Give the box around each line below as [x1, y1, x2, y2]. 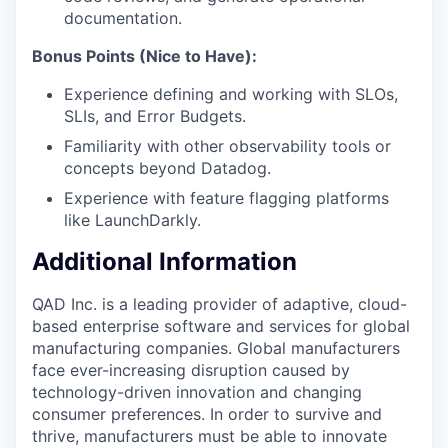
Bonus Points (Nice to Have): [32, 46, 257, 66]
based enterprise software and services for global [32, 315, 410, 336]
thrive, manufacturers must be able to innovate [32, 425, 387, 446]
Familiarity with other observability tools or [64, 136, 391, 156]
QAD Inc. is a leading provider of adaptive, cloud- [32, 293, 407, 314]
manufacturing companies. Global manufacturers [32, 337, 400, 358]
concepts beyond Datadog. [64, 158, 271, 178]
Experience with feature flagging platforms [64, 188, 389, 208]
